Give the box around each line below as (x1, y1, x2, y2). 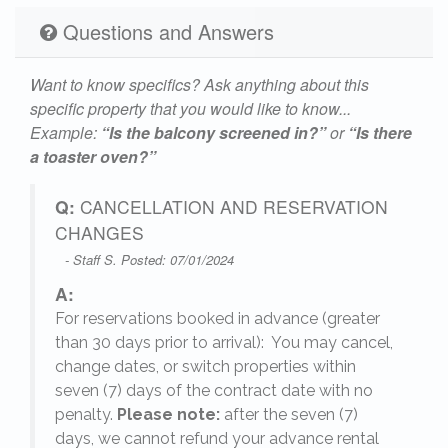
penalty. (55, 405, 117, 425)
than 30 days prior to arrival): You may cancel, (55, 333, 393, 353)
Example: (30, 121, 101, 145)
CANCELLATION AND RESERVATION (75, 194, 388, 220)
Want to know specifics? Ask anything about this (30, 73, 369, 97)
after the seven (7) (220, 405, 358, 425)
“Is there (348, 121, 412, 145)
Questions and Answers (57, 17, 274, 47)
